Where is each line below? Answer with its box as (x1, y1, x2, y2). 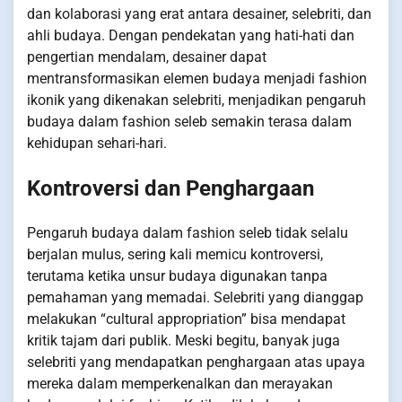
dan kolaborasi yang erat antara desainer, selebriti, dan (27, 4, 371, 22)
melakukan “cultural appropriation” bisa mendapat (27, 310, 345, 328)
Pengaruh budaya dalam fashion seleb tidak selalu (27, 223, 348, 241)
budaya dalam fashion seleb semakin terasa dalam (27, 112, 352, 130)
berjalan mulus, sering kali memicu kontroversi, (27, 245, 323, 263)
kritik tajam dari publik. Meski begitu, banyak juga (27, 331, 340, 349)
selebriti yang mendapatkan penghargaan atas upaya (27, 353, 365, 371)
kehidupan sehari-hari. (27, 134, 167, 152)
